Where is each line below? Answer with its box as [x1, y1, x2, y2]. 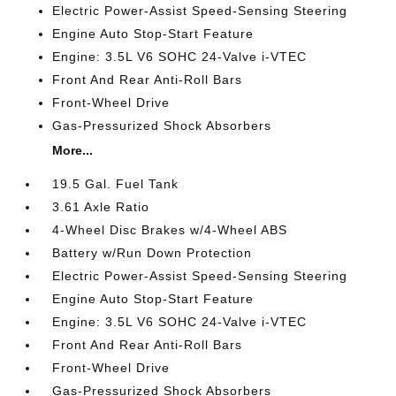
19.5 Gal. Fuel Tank [52, 176, 179, 191]
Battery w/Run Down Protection [52, 245, 253, 260]
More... [52, 142, 94, 157]
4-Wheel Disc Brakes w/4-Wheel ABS [52, 222, 288, 237]
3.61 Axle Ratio [52, 199, 150, 214]
